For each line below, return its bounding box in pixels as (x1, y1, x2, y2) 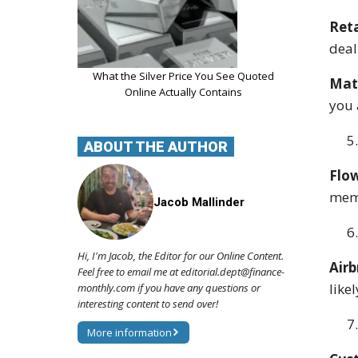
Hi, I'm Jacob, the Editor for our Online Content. (78, 249, 284, 264)
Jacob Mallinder (153, 194, 245, 209)
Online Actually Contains (125, 84, 242, 99)
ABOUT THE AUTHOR (84, 137, 228, 155)
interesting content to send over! (78, 296, 218, 312)
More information (87, 325, 172, 340)
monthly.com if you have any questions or (78, 280, 261, 296)
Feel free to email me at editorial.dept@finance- (78, 265, 284, 280)
